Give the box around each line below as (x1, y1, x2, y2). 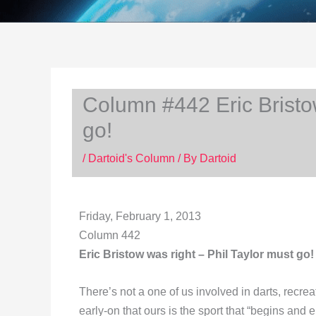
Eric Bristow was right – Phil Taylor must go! (79, 248, 314, 260)
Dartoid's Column (88, 152, 175, 164)
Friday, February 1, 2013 (79, 210, 201, 222)
